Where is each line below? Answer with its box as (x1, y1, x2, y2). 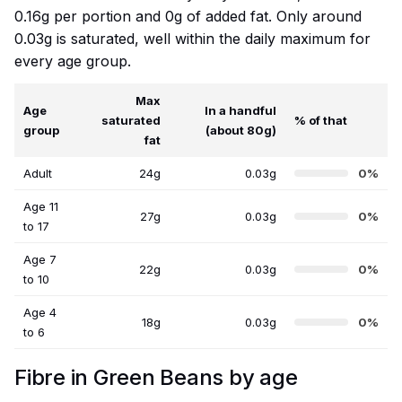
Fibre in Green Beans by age (14, 364, 298, 391)
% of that (294, 113, 347, 128)
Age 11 (23, 199, 58, 214)
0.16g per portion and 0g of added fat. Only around (14, 7, 362, 26)
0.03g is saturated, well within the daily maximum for (14, 30, 371, 48)
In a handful (205, 103, 276, 118)
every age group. (14, 52, 131, 71)
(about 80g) (205, 123, 276, 138)
